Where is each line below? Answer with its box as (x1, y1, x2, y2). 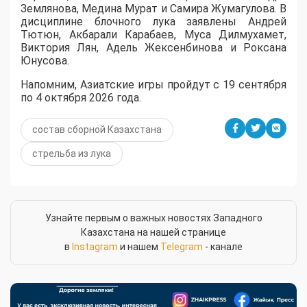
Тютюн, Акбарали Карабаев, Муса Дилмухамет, (21, 28, 286, 42)
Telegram (160, 241, 203, 253)
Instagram (72, 241, 118, 253)
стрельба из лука (32, 148, 111, 160)
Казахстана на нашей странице (81, 227, 226, 238)
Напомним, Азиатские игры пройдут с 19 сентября (21, 78, 286, 92)
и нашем (118, 241, 160, 253)
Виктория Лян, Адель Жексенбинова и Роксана (21, 41, 286, 55)
